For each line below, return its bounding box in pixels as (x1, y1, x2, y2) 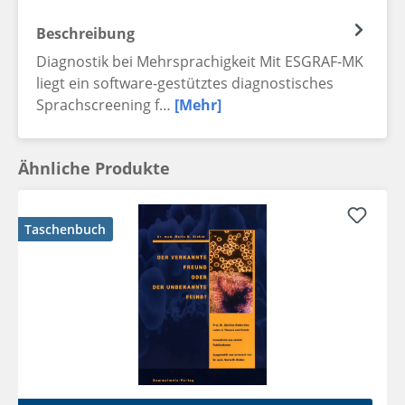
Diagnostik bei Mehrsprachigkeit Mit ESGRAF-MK (36, 52, 363, 72)
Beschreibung (36, 24, 135, 44)
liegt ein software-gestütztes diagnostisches (36, 73, 334, 94)
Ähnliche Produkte (18, 157, 170, 180)
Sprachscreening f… (36, 95, 174, 116)
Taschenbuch (24, 221, 106, 239)
